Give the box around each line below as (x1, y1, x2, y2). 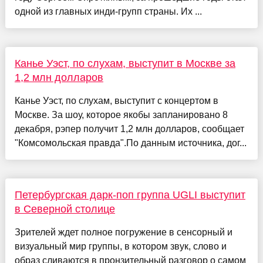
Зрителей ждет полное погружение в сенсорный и (14, 227, 232, 238)
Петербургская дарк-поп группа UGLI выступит (14, 189, 245, 201)
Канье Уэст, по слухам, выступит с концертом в (14, 96, 218, 106)
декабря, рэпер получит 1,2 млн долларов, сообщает (14, 124, 244, 134)
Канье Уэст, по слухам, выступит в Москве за (14, 58, 235, 70)
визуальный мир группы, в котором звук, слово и (14, 241, 227, 252)
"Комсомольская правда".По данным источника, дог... (14, 138, 247, 149)
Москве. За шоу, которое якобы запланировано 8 (14, 110, 228, 120)
